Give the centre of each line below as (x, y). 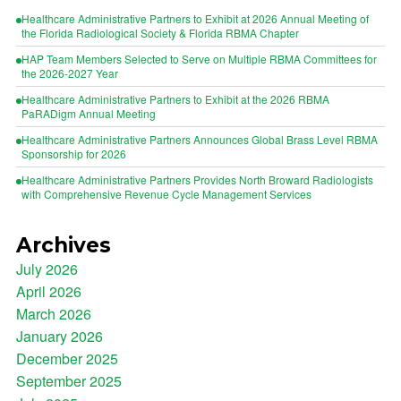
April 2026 (49, 291)
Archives (64, 245)
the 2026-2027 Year (70, 73)
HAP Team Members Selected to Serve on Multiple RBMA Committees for (199, 59)
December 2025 (67, 358)
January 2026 (60, 336)
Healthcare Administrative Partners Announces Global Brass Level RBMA (200, 139)
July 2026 (47, 269)
